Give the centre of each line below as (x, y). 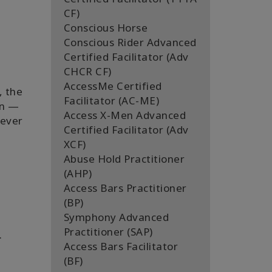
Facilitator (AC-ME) (111, 100)
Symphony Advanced (116, 217)
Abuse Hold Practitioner (124, 159)
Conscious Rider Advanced (130, 42)
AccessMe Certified (113, 86)
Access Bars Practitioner (125, 188)
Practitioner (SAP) (108, 232)
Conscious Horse (105, 28)
